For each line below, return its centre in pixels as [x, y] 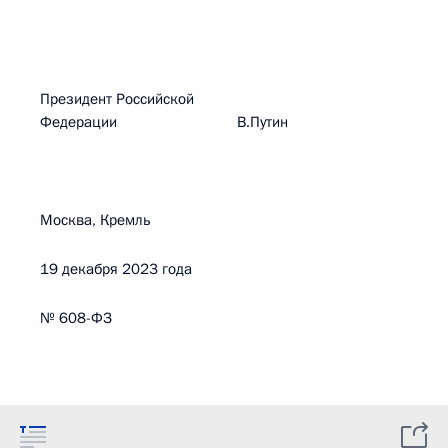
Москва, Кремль [95, 220]
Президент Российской [117, 99]
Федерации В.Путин [164, 122]
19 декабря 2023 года [116, 269]
